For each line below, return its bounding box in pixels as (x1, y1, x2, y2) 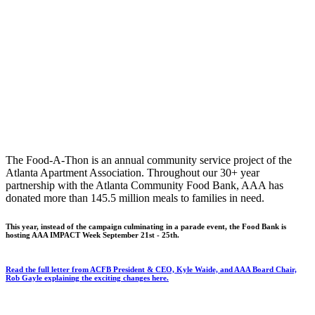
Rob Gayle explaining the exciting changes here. (6, 273, 169, 282)
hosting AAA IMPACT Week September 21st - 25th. (6, 230, 181, 239)
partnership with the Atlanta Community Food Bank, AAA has (6, 179, 283, 191)
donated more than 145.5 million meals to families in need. (6, 191, 264, 204)
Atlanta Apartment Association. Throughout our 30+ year (6, 166, 259, 179)
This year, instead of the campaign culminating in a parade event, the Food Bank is (6, 221, 286, 231)
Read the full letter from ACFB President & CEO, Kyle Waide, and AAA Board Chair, (6, 264, 297, 274)
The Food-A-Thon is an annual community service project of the (6, 153, 292, 166)
